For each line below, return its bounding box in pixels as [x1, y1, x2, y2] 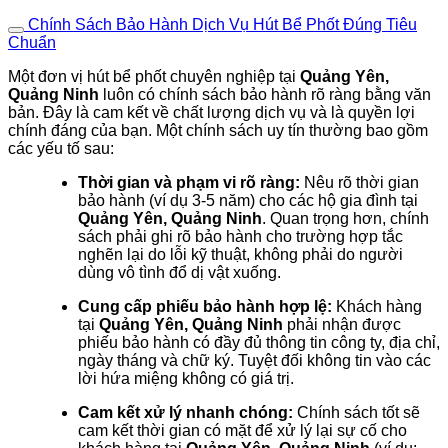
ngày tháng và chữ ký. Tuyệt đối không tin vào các [78, 351, 431, 369]
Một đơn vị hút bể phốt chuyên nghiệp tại [8, 67, 300, 85]
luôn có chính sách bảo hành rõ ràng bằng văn [99, 85, 431, 103]
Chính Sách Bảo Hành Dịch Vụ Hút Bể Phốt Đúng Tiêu [28, 15, 417, 33]
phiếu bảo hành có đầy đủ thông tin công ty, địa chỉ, [78, 333, 440, 351]
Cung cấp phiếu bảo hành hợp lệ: [78, 297, 332, 315]
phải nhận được [283, 315, 401, 333]
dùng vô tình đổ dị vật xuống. [78, 263, 281, 281]
